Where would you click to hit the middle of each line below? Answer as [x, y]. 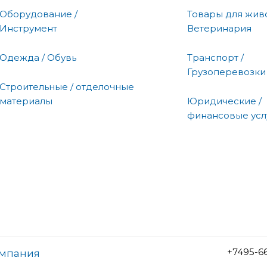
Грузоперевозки [226, 72]
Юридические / [224, 101]
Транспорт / [215, 57]
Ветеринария [219, 28]
